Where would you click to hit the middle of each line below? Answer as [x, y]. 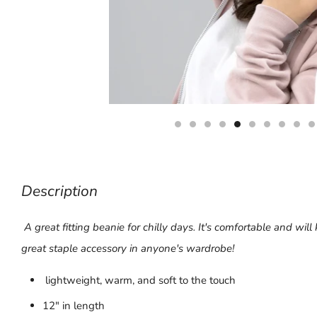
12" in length [74, 306]
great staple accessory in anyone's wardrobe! [131, 249]
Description [60, 191]
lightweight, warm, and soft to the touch [139, 281]
